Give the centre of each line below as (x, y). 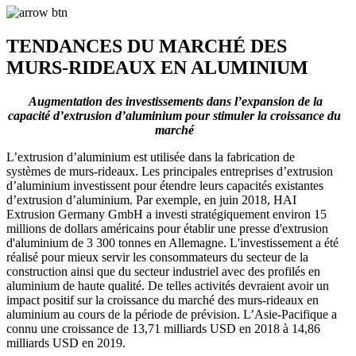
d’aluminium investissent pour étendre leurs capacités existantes (165, 185)
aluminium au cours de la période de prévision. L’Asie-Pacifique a (172, 314)
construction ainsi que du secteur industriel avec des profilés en (163, 271)
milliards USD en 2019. (66, 342)
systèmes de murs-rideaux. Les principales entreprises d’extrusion (170, 171)
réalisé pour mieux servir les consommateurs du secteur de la (157, 257)
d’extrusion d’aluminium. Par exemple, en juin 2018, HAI (151, 199)
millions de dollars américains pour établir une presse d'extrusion (167, 228)
